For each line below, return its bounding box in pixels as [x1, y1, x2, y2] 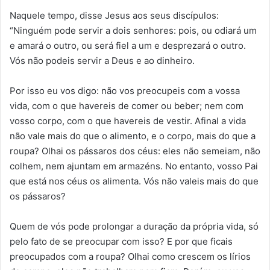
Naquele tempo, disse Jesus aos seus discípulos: [10, 10, 219, 22]
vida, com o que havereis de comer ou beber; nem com [10, 100, 243, 112]
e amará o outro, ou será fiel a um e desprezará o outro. [10, 40, 246, 52]
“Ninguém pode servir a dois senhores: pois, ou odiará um [10, 25, 257, 37]
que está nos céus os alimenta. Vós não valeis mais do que [10, 175, 259, 187]
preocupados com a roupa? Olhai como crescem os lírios [10, 251, 251, 263]
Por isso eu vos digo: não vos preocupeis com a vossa [10, 85, 240, 97]
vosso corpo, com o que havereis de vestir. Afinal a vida [10, 115, 246, 127]
